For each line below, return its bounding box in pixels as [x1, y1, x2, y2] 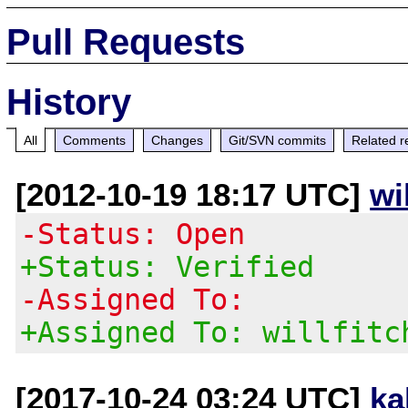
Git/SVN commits [229, 132, 327, 148]
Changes [151, 132, 204, 148]
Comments [63, 132, 127, 148]
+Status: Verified [20, 250, 315, 283]
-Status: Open [20, 217, 246, 250]
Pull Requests [6, 21, 246, 62]
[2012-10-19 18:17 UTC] [15, 176, 371, 212]
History [6, 81, 132, 122]
